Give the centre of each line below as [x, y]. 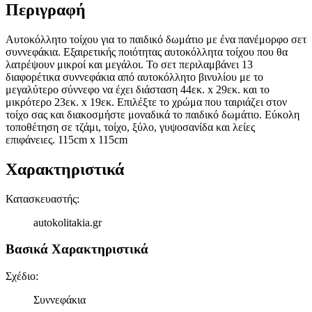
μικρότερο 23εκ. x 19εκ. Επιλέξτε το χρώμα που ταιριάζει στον [146, 102]
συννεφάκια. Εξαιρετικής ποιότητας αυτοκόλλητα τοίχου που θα [147, 52]
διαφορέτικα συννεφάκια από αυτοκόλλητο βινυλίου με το [134, 77]
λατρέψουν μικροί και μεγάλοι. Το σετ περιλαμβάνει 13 [129, 64]
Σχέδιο [21, 276]
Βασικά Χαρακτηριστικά [77, 249]
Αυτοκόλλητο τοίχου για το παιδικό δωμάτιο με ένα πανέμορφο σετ [156, 39]
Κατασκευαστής [41, 198]
